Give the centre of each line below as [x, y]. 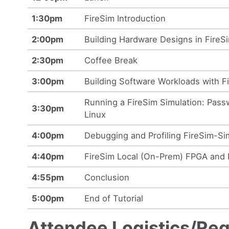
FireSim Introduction [125, 18]
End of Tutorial [114, 198]
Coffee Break [111, 60]
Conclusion [107, 177]
